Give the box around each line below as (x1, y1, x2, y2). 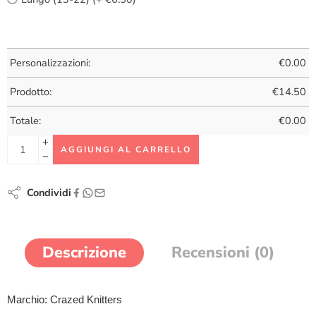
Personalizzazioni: (10, 56, 90, 70)
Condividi (21, 186, 71, 200)
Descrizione (42, 242, 126, 263)
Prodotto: (10, 85, 51, 99)
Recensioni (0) (171, 242, 274, 263)
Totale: (10, 114, 41, 128)
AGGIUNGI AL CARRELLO (61, 144, 191, 155)
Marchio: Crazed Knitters (7, 294, 122, 305)
